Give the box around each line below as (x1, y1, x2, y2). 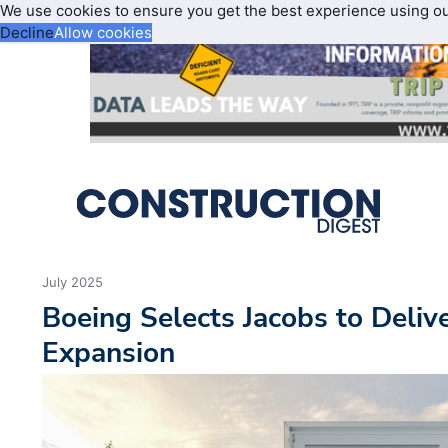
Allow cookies (54, 23, 152, 42)
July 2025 (42, 274, 104, 291)
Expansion (42, 333, 176, 373)
